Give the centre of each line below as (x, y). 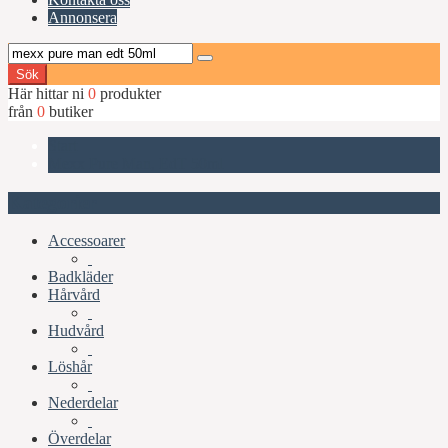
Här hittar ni (48, 93)
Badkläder (80, 277)
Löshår (70, 367)
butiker (69, 111)
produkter (128, 93)
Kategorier (52, 202)
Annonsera (82, 17)
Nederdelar (83, 403)
